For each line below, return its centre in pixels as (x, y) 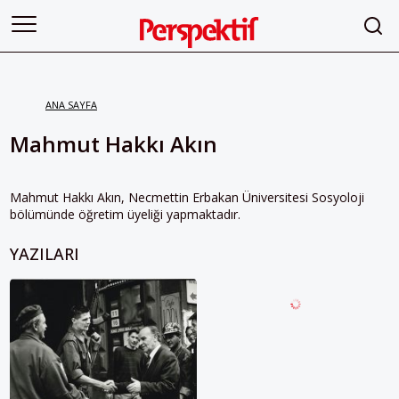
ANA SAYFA (71, 104)
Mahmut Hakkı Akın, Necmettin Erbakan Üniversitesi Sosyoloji (187, 197)
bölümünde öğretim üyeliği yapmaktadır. (125, 214)
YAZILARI (45, 254)
